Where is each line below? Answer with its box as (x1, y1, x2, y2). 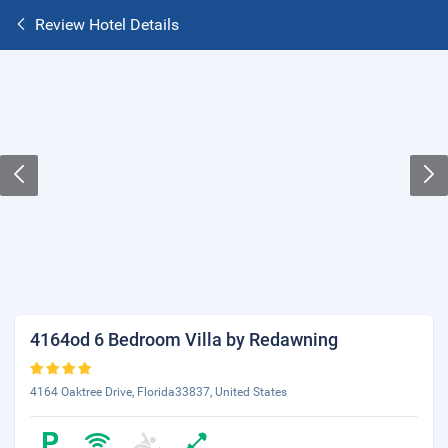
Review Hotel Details (35, 15, 179, 34)
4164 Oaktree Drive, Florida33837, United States (30, 385, 287, 399)
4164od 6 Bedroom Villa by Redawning (30, 329, 338, 350)
